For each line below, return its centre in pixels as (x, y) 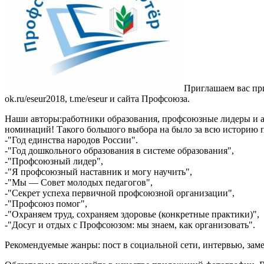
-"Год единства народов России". (71, 140)
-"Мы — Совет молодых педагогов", (79, 183)
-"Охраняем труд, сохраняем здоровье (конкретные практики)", (132, 214)
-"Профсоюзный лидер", (54, 161)
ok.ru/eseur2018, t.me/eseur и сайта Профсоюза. (97, 99)
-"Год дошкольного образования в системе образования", (119, 151)
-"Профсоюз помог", (46, 204)
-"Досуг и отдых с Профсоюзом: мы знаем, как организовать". (130, 225)
